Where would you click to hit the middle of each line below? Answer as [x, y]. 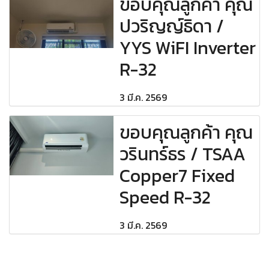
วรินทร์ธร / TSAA [183, 154]
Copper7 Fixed [177, 176]
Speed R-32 [165, 198]
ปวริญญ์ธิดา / [172, 26]
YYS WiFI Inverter [188, 48]
